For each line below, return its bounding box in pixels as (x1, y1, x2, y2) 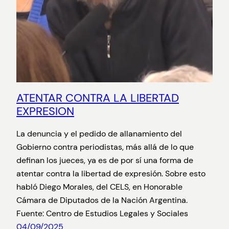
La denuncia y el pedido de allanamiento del (16, 128, 182, 139)
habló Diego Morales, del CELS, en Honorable (16, 181, 182, 192)
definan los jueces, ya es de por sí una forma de (16, 155, 193, 166)
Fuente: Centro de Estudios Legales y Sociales (16, 208, 188, 219)
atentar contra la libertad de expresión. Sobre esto (16, 168, 205, 179)
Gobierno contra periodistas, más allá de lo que (16, 142, 194, 152)
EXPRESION (16, 103, 74, 119)
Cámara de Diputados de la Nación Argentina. (16, 195, 188, 205)
